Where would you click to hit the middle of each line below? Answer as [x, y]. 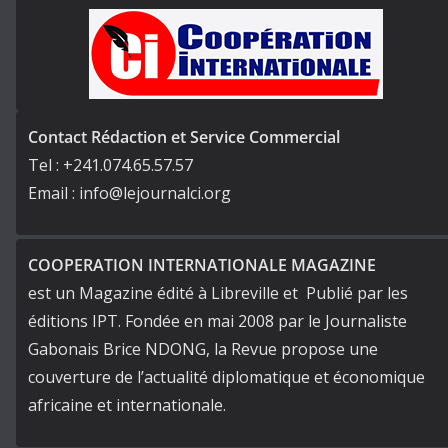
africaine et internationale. [127, 405]
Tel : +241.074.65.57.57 [110, 165]
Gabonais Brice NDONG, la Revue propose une [203, 349]
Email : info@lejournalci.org [129, 193]
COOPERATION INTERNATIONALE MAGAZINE [202, 265]
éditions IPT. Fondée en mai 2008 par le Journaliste [217, 321]
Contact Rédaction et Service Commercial [184, 137]
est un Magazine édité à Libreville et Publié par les [218, 293]
